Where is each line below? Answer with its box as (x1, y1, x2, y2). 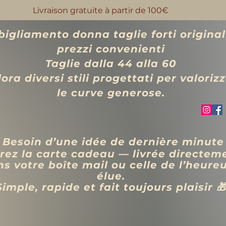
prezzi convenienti (57, 43, 165, 55)
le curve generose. (57, 87, 165, 99)
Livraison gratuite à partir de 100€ (33, 6, 168, 15)
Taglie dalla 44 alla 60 (45, 58, 177, 70)
